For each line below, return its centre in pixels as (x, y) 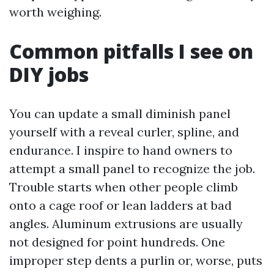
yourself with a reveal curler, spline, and (124, 132)
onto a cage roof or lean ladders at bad (120, 205)
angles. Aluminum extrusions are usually (126, 224)
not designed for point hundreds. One (117, 242)
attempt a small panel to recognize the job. (132, 168)
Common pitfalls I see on (131, 51)
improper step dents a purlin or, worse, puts (136, 260)
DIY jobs (49, 74)
